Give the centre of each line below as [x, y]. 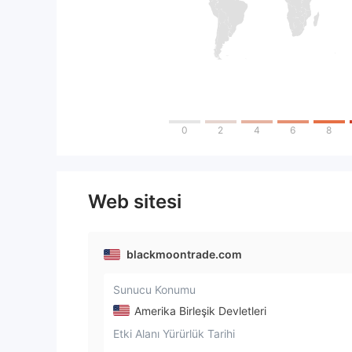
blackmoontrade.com [184, 254]
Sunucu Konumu [154, 290]
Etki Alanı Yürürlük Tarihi [174, 333]
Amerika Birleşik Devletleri [199, 310]
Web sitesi [135, 202]
